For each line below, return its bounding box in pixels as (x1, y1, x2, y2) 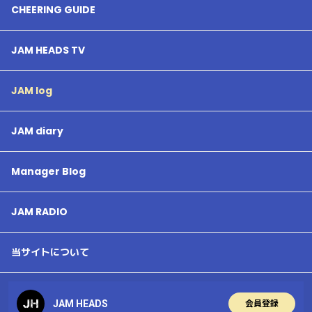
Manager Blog (11, 164, 86, 178)
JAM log (11, 84, 52, 97)
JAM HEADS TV (11, 43, 85, 57)
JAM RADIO (11, 205, 68, 219)
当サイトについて (11, 245, 89, 259)
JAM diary (11, 124, 63, 138)
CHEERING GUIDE (11, 3, 95, 17)
